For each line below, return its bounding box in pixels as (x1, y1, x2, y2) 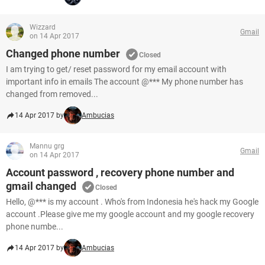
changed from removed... (6, 89, 98, 99)
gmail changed (6, 180, 76, 192)
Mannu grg (30, 142, 64, 150)
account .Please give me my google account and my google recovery (6, 209, 254, 219)
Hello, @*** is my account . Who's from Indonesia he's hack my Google (6, 197, 258, 206)
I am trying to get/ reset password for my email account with (6, 64, 227, 74)
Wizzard (30, 23, 56, 31)
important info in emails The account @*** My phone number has (6, 77, 243, 86)
